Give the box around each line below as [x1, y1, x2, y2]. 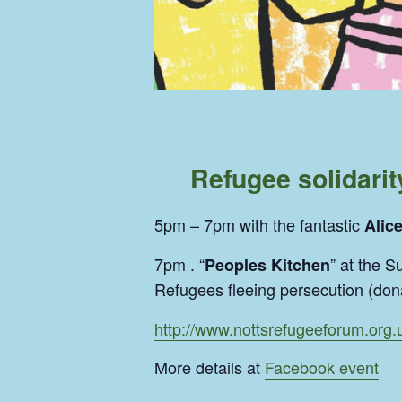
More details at [154, 355, 265, 380]
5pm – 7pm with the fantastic [154, 213, 364, 237]
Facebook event [265, 355, 379, 380]
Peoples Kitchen [205, 253, 330, 277]
